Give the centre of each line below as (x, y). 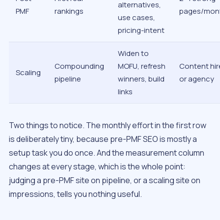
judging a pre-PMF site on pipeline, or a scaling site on (105, 180)
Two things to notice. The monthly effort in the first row (108, 125)
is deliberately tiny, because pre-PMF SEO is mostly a (103, 139)
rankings (69, 11)
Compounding (79, 66)
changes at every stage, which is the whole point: (97, 167)
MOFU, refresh (142, 66)
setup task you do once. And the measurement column (107, 153)
